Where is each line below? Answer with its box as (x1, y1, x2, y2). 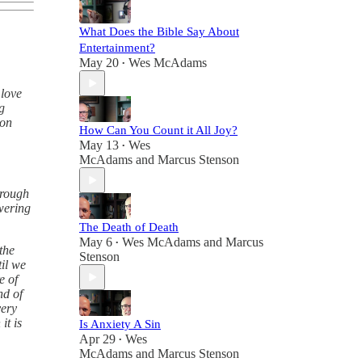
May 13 (79, 138, 119, 152)
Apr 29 (79, 332, 116, 346)
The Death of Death (79, 221, 179, 234)
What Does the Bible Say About (79, 25, 239, 38)
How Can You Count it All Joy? (79, 124, 238, 137)
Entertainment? (79, 41, 155, 54)
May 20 (79, 56, 119, 69)
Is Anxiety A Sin (79, 318, 161, 330)
